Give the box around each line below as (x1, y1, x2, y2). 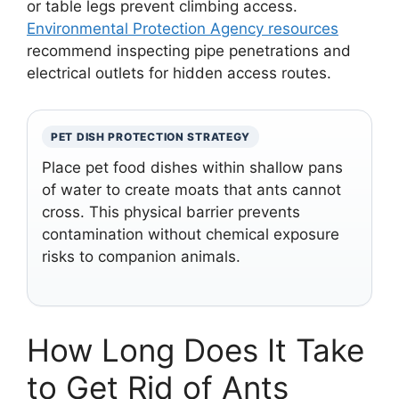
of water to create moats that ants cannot (42, 181, 341, 199)
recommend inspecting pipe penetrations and (27, 42, 351, 60)
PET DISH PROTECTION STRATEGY (51, 130, 251, 143)
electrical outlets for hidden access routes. (27, 64, 331, 82)
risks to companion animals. (42, 248, 240, 265)
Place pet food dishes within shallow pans (42, 159, 343, 176)
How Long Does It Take (27, 330, 364, 369)
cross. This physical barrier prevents (42, 203, 300, 221)
